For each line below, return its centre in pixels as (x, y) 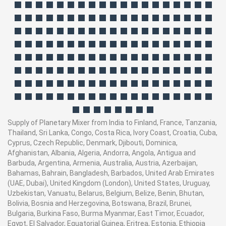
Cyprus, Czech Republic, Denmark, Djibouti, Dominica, (93, 143)
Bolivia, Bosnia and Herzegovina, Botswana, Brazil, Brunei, (100, 203)
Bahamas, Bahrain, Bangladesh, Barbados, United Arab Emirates (111, 173)
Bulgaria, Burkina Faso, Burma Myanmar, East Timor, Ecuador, (106, 213)
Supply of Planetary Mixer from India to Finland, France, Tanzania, (112, 123)
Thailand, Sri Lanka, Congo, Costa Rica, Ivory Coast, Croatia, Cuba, (112, 133)
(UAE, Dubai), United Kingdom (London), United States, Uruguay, (109, 183)
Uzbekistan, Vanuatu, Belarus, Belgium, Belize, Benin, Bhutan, (106, 193)
